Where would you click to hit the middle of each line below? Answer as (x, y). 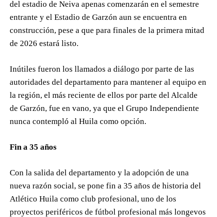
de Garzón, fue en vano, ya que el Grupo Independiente (104, 108)
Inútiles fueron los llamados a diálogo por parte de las (102, 69)
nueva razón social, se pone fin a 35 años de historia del (105, 186)
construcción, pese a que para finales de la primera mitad (107, 31)
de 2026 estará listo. (44, 44)
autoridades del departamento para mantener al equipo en (108, 82)
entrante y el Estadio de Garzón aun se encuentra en (98, 17)
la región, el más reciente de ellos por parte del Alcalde (104, 95)
